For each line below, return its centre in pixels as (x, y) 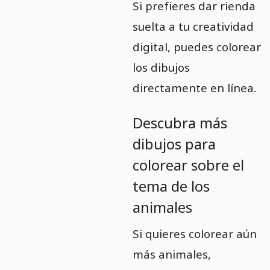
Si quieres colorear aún (194, 233)
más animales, (171, 254)
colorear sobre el (188, 165)
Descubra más (180, 122)
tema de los (171, 186)
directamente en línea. (194, 87)
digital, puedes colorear (196, 46)
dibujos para (174, 143)
